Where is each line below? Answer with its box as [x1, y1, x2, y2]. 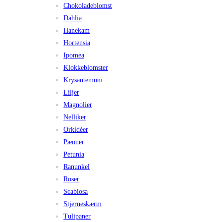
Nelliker [63, 113, 86, 121]
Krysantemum [63, 76, 103, 84]
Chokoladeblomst [63, 2, 112, 10]
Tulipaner [63, 213, 91, 221]
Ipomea [63, 52, 84, 59]
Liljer [63, 89, 79, 97]
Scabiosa [63, 188, 88, 196]
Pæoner [63, 138, 84, 146]
